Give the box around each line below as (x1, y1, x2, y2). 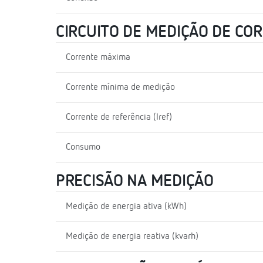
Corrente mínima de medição (66, 82, 175, 92)
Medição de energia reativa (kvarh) (66, 231, 198, 241)
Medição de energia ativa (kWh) (66, 201, 187, 211)
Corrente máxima (66, 52, 130, 62)
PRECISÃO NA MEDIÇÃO (56, 173, 214, 190)
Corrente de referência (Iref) (66, 112, 172, 122)
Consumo (66, 142, 100, 152)
